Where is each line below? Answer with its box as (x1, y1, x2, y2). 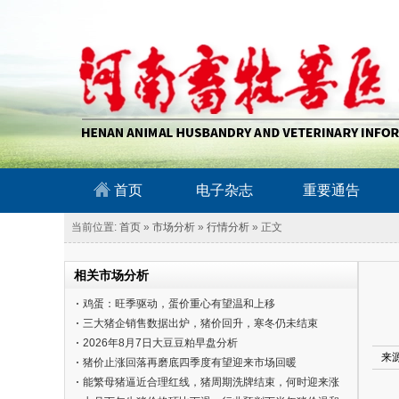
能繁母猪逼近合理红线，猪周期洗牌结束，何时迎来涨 (83, 376, 339, 388)
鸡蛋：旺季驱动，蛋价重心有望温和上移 (83, 297, 275, 310)
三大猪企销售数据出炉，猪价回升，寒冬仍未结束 (83, 317, 318, 330)
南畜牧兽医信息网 (64, 16, 150, 28)
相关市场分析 (74, 268, 149, 282)
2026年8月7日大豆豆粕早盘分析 (83, 337, 238, 349)
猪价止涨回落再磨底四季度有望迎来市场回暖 (83, 356, 297, 369)
